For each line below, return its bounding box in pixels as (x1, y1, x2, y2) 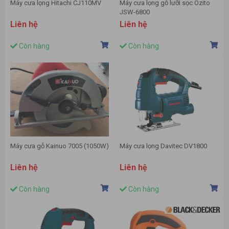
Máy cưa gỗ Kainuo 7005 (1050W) (10, 142, 109, 150)
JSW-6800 (120, 8, 150, 16)
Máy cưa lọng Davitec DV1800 (120, 142, 207, 150)
